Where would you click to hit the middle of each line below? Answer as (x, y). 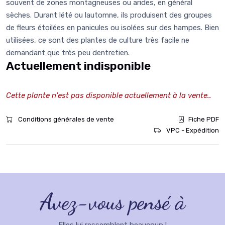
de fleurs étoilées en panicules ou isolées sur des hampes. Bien (113, 28)
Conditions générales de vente (65, 120)
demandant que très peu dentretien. (68, 53)
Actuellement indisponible (78, 66)
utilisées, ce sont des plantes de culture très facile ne (98, 40)
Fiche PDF (204, 120)
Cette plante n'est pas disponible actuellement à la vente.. (109, 96)
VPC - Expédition (192, 131)
